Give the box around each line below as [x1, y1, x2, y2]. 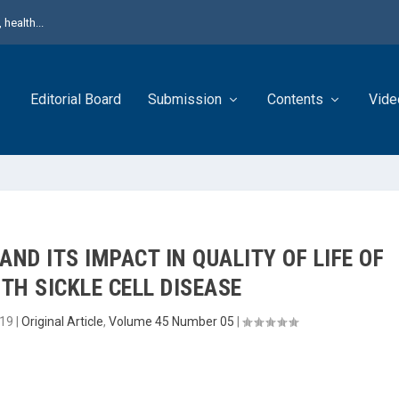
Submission [148, 91, 222, 108]
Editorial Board [30, 91, 121, 108]
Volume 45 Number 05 [108, 314, 234, 329]
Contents [267, 91, 323, 108]
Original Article [20, 314, 103, 329]
